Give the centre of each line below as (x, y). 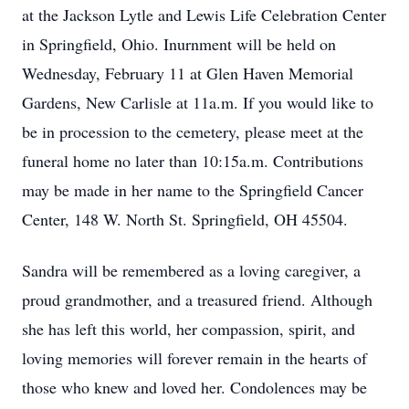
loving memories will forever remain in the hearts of (194, 358)
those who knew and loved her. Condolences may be (194, 387)
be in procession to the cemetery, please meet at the (193, 131)
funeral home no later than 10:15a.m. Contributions (193, 161)
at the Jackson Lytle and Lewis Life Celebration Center (204, 15)
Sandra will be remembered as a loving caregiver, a (191, 270)
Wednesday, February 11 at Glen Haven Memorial (188, 73)
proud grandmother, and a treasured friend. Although (197, 299)
